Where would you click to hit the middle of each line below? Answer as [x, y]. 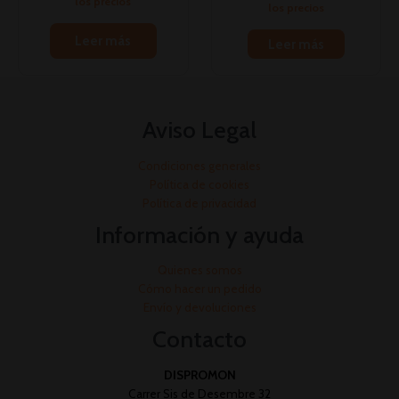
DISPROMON [199, 375]
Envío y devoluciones [199, 308]
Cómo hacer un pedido [199, 289]
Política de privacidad [199, 203]
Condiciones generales [199, 165]
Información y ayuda [199, 235]
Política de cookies [199, 184]
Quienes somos [199, 270]
